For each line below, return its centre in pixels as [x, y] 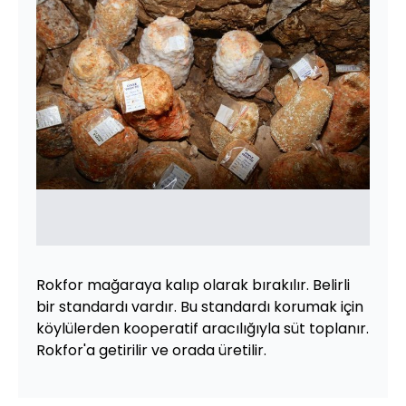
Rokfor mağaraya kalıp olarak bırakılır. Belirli [193, 285]
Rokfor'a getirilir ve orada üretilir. [151, 350]
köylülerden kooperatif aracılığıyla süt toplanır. [203, 329]
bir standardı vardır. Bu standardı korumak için [200, 307]
